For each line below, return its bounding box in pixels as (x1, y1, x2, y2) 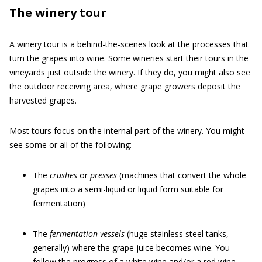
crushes (50, 170, 77, 181)
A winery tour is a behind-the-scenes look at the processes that (9, 39, 249, 50)
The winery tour (9, 5, 106, 20)
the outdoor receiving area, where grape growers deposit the (9, 81, 240, 92)
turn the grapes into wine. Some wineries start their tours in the (9, 53, 249, 64)
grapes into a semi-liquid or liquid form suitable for (33, 184, 223, 195)
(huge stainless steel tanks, (125, 228, 229, 239)
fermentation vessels (50, 228, 125, 239)
